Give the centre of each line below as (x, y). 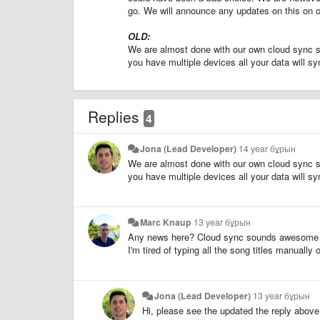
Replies (116, 116)
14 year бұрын (267, 148)
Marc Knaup (166, 222)
